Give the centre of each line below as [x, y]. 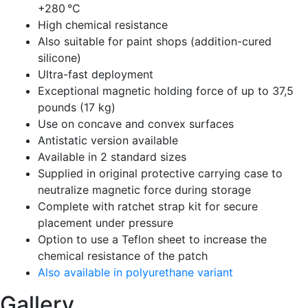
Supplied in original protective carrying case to [160, 173]
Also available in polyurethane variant [135, 272]
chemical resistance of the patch [123, 256]
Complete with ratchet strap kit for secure [148, 206]
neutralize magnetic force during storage [144, 190]
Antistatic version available [108, 140]
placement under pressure [106, 223]
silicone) [59, 58]
